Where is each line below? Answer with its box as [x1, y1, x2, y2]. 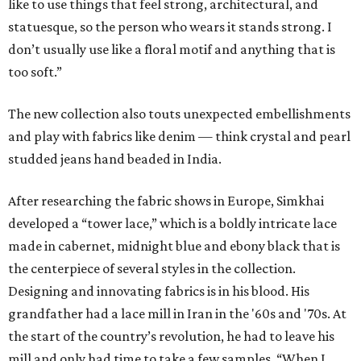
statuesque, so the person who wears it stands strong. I [8, 19, 332, 35]
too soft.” [8, 64, 62, 81]
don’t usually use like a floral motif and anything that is [8, 41, 335, 58]
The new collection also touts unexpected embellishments [8, 106, 351, 122]
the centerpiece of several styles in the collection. [8, 260, 296, 277]
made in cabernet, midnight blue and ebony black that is [8, 238, 340, 255]
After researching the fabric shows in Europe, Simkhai [8, 193, 324, 210]
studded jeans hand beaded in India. [8, 151, 222, 168]
